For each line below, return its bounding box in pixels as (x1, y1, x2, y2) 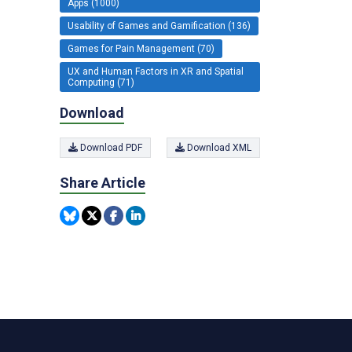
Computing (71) (68, 76, 134, 88)
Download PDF (78, 142, 142, 153)
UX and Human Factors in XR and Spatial (68, 65, 244, 77)
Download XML (185, 142, 251, 153)
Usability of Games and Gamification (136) (68, 20, 251, 31)
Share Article (60, 174, 145, 191)
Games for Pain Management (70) (68, 42, 214, 54)
